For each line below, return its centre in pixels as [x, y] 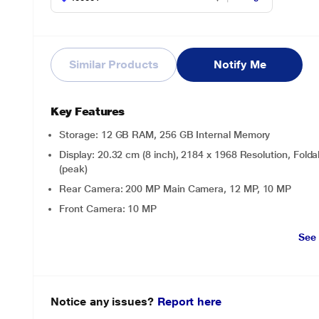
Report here [189, 302]
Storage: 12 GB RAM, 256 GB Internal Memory [165, 135]
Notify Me [240, 64]
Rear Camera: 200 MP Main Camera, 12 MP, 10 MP [176, 189]
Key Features [88, 111]
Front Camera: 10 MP [108, 209]
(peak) [73, 169]
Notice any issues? [104, 302]
